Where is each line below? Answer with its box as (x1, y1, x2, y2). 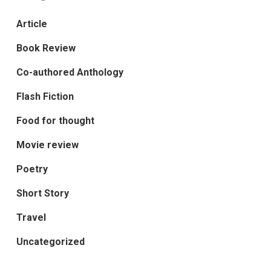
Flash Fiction (16, 91, 74, 103)
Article (16, 18, 47, 30)
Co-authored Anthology (16, 67, 123, 79)
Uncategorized (16, 236, 85, 248)
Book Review (16, 42, 76, 54)
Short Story (16, 188, 69, 200)
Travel (16, 212, 46, 224)
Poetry (16, 163, 48, 175)
